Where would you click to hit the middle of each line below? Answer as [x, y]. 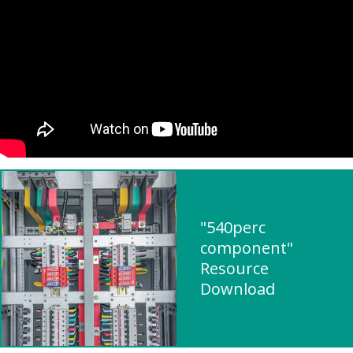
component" [247, 248]
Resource [234, 268]
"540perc [233, 227]
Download [238, 289]
